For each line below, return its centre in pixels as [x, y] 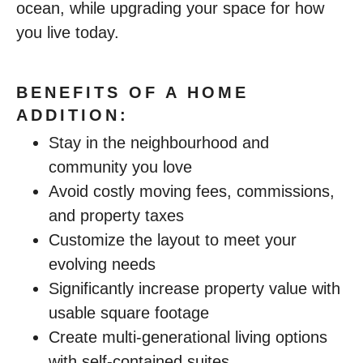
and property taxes [116, 216]
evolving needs [102, 264]
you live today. [68, 32]
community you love [120, 167]
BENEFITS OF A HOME [132, 92]
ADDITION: [73, 115]
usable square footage [129, 313]
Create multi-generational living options [188, 337]
